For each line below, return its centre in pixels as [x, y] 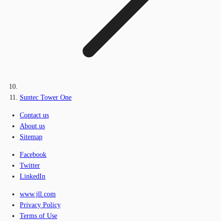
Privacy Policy [40, 205]
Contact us [34, 115]
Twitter [30, 165]
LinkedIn [33, 176]
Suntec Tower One [46, 97]
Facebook [33, 154]
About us [32, 126]
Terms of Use [38, 216]
